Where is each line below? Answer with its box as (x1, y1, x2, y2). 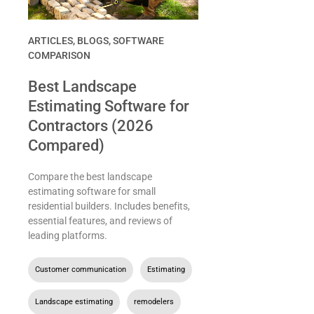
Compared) (28, 137, 104, 155)
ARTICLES (28, 35, 73, 47)
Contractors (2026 (28, 117, 153, 135)
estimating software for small (28, 186, 156, 198)
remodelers (134, 297, 174, 307)
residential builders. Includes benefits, (28, 200, 190, 212)
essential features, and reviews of (28, 215, 172, 227)
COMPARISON (28, 50, 90, 62)
